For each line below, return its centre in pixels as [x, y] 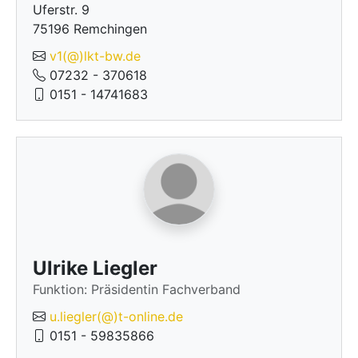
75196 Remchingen [90, 29]
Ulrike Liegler [95, 268]
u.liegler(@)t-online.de [116, 316]
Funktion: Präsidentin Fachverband [137, 289]
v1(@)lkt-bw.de [95, 56]
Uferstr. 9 [61, 10]
